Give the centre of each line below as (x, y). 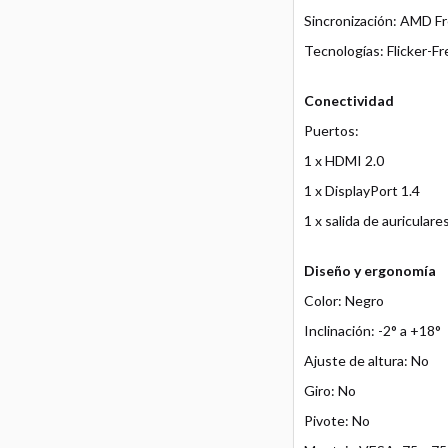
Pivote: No (336, 421)
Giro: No (329, 391)
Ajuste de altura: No (366, 361)
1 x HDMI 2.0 (343, 161)
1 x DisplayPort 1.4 (361, 191)
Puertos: (331, 131)
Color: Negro (343, 301)
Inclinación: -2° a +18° (372, 331)
